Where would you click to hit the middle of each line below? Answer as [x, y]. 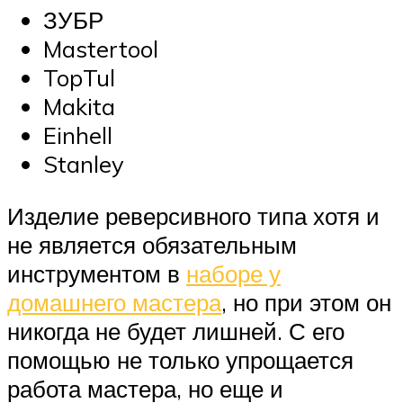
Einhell [78, 135]
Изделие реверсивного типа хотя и [193, 215]
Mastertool [101, 49]
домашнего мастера [114, 302]
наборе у [233, 273]
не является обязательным [152, 244]
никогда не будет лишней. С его [176, 331]
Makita [79, 107]
